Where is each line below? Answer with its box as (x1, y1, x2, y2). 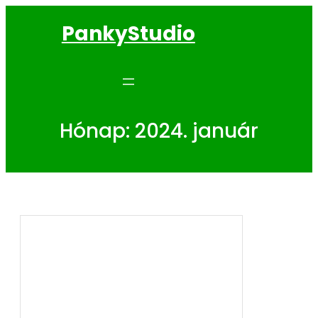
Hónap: (60, 116, 135, 145)
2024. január (135, 116, 258, 145)
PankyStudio (61, 19, 195, 48)
